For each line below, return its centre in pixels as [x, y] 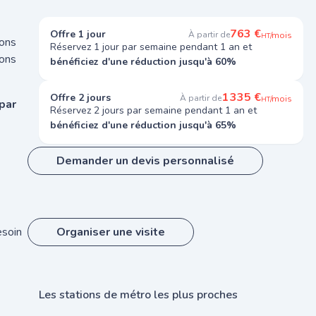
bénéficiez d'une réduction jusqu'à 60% [143, 62]
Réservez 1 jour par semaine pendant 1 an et [151, 47]
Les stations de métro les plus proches [138, 295]
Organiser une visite [111, 232]
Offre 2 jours [80, 98]
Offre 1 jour [78, 34]
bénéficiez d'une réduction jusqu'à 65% [143, 125]
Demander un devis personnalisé [145, 161]
